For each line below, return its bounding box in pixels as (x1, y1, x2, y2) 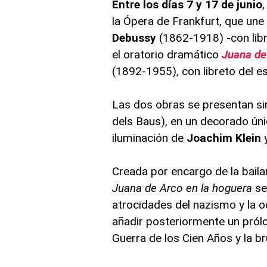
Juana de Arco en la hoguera (112, 181, 253, 195)
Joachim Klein (187, 131, 265, 145)
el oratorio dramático (112, 47, 222, 61)
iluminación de (112, 131, 187, 145)
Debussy (112, 30, 157, 45)
